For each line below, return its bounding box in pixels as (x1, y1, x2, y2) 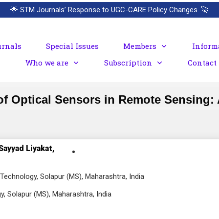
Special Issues (45, 41, 99, 51)
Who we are (25, 58, 68, 67)
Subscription (104, 58, 152, 67)
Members (123, 41, 156, 51)
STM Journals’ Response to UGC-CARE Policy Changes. (20, 5, 199, 14)
